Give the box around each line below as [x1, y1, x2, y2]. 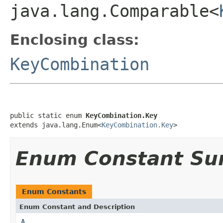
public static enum [10, 111, 86, 119]
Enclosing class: [10, 31, 139, 48]
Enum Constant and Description [19, 203, 135, 211]
